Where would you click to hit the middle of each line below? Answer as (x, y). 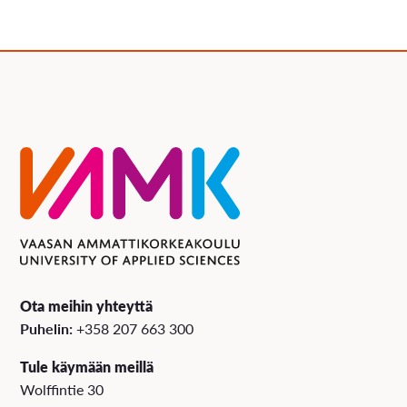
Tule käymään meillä (87, 367)
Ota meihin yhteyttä (87, 306)
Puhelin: (49, 329)
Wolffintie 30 (62, 390)
